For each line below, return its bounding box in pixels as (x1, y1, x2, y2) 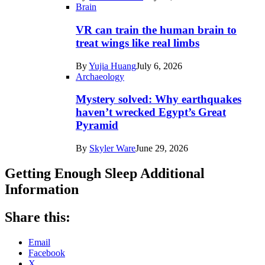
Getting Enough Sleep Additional (5, 165, 205, 181)
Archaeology (76, 71, 124, 82)
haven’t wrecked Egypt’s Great (76, 106, 226, 119)
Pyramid (76, 119, 118, 132)
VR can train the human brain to (76, 23, 237, 36)
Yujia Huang (89, 60, 136, 71)
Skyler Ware (89, 143, 135, 153)
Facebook (28, 247, 65, 258)
